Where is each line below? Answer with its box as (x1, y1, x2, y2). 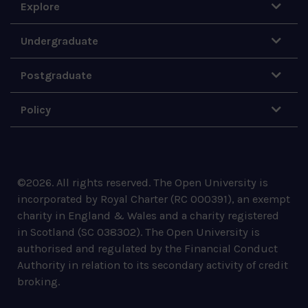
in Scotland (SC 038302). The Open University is (17, 225, 260, 239)
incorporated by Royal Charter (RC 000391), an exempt (17, 192, 290, 206)
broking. (17, 275, 60, 289)
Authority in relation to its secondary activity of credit (17, 258, 288, 272)
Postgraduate (21, 69, 92, 82)
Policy (21, 103, 51, 117)
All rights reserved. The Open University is (56, 176, 268, 190)
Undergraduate (21, 34, 98, 48)
